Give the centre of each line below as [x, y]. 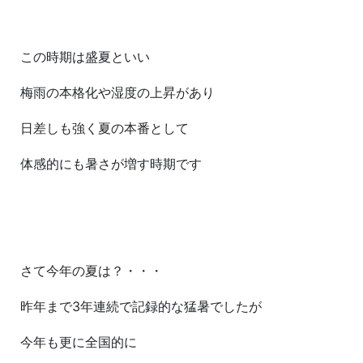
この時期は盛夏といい [85, 57]
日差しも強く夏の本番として [105, 128]
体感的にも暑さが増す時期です [111, 164]
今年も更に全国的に [79, 342]
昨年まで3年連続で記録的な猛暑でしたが [141, 307]
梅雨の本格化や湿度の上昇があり [117, 93]
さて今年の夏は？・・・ [92, 271]
